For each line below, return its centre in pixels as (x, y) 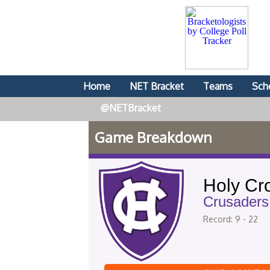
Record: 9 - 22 (231, 219)
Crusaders (236, 202)
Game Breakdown (153, 137)
